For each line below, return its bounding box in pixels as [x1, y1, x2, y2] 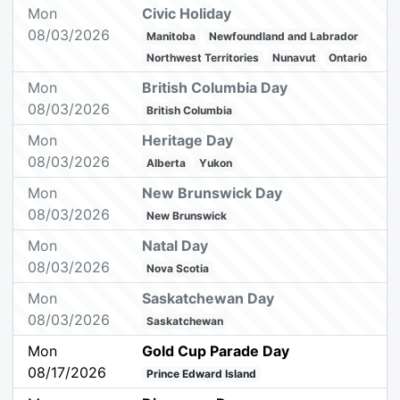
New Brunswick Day [142, 184, 283, 203]
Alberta [146, 156, 187, 171]
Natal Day [142, 237, 209, 255]
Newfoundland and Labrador [208, 29, 358, 44]
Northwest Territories [146, 51, 260, 65]
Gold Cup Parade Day [142, 342, 290, 361]
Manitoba [146, 29, 196, 44]
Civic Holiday [142, 4, 232, 23]
